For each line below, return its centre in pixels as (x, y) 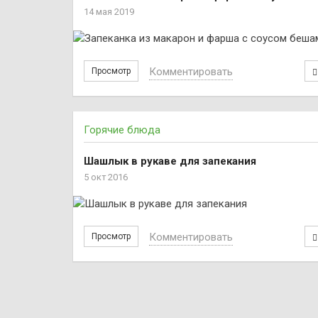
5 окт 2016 (106, 177)
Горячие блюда (122, 130)
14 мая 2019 (109, 12)
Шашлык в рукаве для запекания (170, 161)
